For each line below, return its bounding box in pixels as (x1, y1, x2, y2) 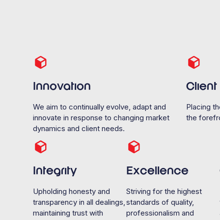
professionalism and (126, 208, 194, 218)
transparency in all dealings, (33, 197, 126, 207)
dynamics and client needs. (33, 123, 125, 133)
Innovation (33, 82, 91, 92)
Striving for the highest (126, 186, 202, 196)
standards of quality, (126, 197, 194, 207)
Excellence (126, 166, 189, 176)
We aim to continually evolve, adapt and (33, 102, 166, 111)
